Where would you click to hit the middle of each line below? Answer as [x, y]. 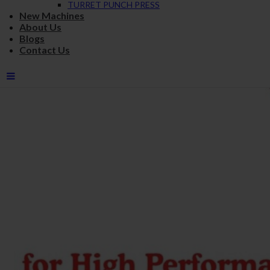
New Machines [52, 15]
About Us [40, 27]
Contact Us [45, 49]
